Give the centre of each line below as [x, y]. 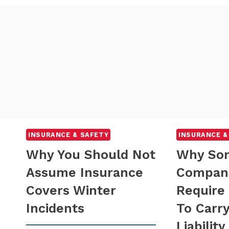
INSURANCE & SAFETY [68, 134]
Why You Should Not [91, 154]
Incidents [55, 208]
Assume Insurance [85, 172]
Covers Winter [71, 190]
